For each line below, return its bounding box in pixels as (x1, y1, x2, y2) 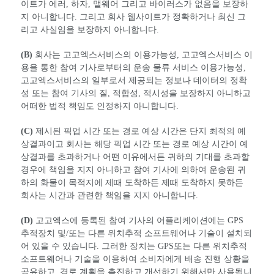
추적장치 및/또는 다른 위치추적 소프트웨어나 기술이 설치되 (21, 229, 252, 239)
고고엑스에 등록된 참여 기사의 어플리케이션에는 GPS (33, 216, 243, 226)
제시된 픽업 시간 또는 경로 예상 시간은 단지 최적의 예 (33, 127, 246, 136)
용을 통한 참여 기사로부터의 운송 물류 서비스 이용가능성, (21, 63, 246, 73)
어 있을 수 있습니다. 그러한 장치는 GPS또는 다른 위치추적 (21, 242, 247, 251)
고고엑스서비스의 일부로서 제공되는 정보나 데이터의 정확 (21, 76, 247, 86)
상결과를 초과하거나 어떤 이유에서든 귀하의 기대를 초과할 (21, 152, 250, 162)
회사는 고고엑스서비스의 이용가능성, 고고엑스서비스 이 (32, 50, 253, 60)
